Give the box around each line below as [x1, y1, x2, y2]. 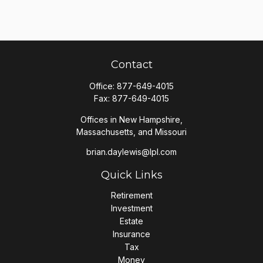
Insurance [113, 229, 150, 239]
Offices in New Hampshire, [80, 114, 183, 124]
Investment [110, 203, 153, 213]
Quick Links [100, 168, 163, 181]
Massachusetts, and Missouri [76, 127, 187, 137]
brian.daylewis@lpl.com [86, 147, 177, 157]
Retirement [110, 190, 153, 200]
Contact [110, 58, 153, 71]
